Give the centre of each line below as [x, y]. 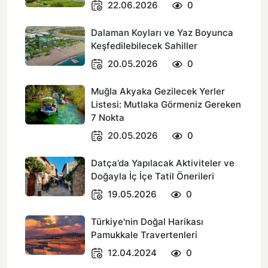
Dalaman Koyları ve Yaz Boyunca [162, 33]
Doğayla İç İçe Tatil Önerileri [153, 176]
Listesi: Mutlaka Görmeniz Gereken [166, 104]
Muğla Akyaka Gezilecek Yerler [158, 91]
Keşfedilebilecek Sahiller [144, 46]
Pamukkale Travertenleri [144, 235]
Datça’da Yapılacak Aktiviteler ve [163, 163]
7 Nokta [108, 118]
